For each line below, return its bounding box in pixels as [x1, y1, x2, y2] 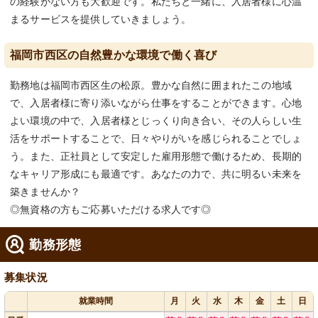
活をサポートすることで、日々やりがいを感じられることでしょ [10, 133, 302, 145]
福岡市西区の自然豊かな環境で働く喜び [10, 49, 217, 62]
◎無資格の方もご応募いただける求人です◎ [10, 204, 212, 216]
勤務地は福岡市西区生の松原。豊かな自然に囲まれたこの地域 [10, 79, 292, 92]
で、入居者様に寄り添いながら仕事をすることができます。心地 [10, 97, 302, 109]
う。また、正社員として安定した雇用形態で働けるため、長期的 [10, 150, 302, 163]
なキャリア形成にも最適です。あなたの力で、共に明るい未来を [10, 168, 302, 180]
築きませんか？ [10, 186, 81, 198]
